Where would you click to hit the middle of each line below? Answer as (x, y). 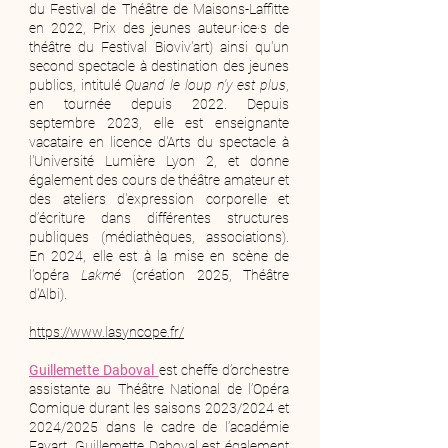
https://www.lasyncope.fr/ (106, 332)
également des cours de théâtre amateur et (159, 180)
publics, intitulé (77, 85)
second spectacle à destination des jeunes (159, 66)
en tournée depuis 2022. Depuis (159, 104)
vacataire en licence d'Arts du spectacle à (159, 142)
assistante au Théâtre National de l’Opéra (159, 389)
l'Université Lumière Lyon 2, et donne (159, 161)
